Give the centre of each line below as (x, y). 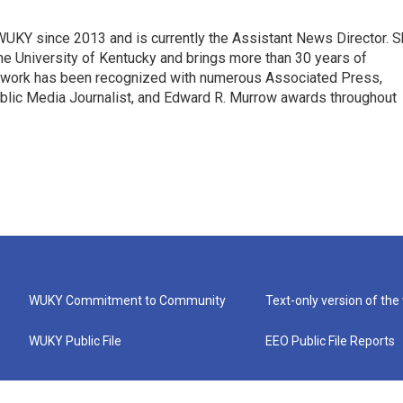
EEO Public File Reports (331, 341)
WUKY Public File (75, 341)
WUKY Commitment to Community (127, 300)
